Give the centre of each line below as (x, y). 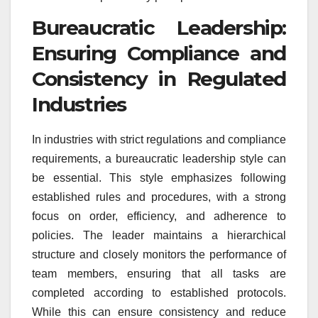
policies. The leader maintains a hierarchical (159, 236)
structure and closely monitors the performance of (159, 255)
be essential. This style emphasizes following (159, 178)
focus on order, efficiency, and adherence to (159, 216)
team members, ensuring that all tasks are (159, 274)
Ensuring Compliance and (159, 54)
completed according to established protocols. (159, 293)
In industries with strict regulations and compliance (159, 140)
